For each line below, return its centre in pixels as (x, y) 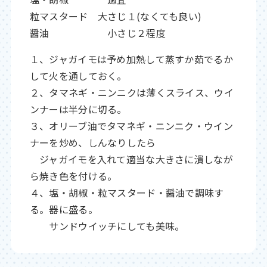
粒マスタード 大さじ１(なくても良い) (116, 16)
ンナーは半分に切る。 (78, 109)
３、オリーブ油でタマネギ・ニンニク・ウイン (131, 125)
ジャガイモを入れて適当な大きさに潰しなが (131, 159)
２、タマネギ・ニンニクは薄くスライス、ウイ (131, 92)
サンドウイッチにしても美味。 (107, 226)
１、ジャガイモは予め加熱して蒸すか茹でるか (131, 59)
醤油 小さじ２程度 (97, 32)
